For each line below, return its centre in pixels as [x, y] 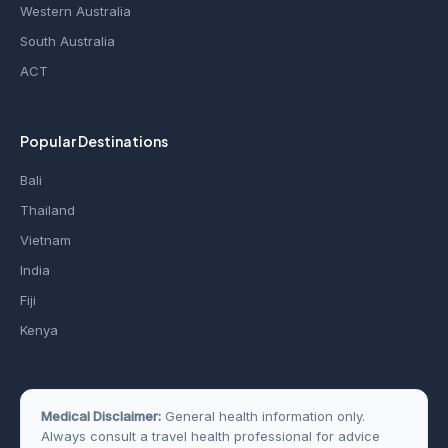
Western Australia [75, 11]
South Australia [67, 41]
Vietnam [45, 240]
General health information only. [263, 416]
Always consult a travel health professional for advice [210, 436]
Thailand [47, 210]
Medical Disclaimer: [101, 416]
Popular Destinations [94, 141]
